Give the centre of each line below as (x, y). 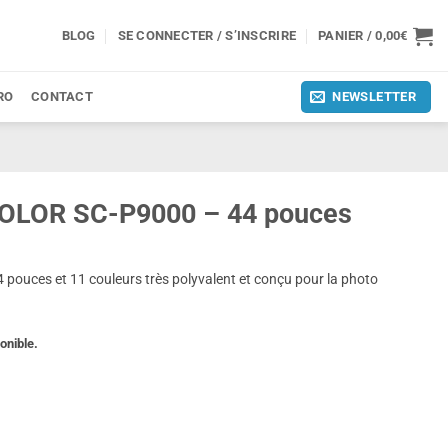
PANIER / (347, 35)
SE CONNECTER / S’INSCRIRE (207, 35)
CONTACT (62, 96)
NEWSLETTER (374, 96)
